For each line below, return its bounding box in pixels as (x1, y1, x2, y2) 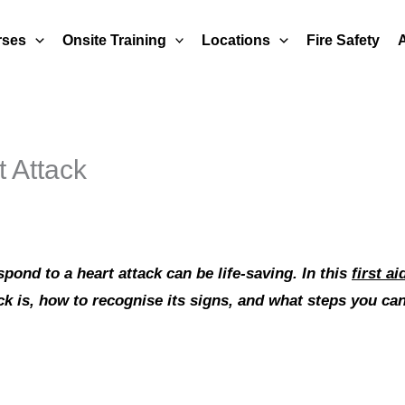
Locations (202, 32, 271, 48)
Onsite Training (61, 32, 166, 48)
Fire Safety (306, 32, 380, 48)
